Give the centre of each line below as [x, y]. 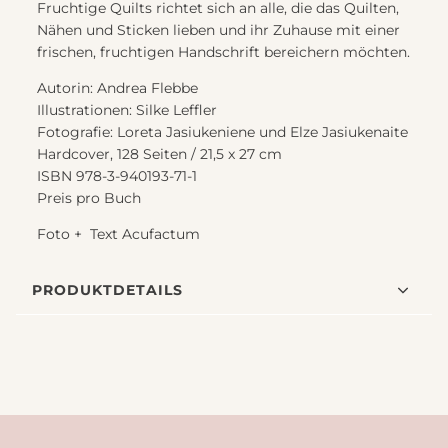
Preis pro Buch [89, 198]
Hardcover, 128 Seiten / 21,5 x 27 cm [159, 154]
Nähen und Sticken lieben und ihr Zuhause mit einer [218, 30]
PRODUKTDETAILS [107, 289]
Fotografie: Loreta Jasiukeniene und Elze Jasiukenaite [222, 132]
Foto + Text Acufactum [118, 234]
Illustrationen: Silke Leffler [127, 110]
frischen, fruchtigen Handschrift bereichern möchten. [223, 52]
